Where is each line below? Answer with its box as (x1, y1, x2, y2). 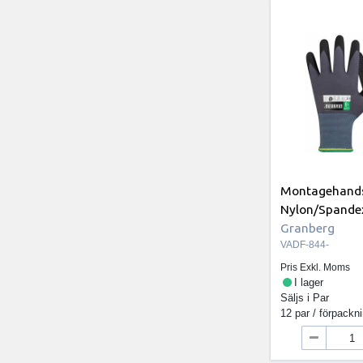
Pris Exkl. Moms (280, 261, 351, 273)
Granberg (280, 220, 335, 236)
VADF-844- (280, 239, 330, 251)
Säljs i (280, 291, 314, 304)
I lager (293, 275, 323, 288)
